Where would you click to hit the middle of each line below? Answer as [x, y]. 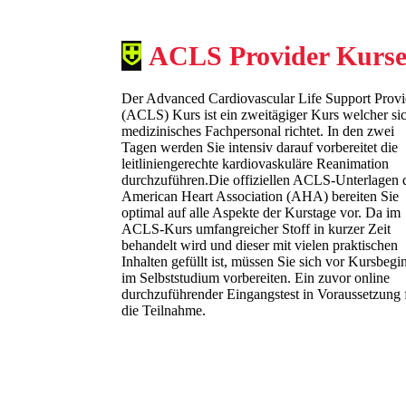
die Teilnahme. [164, 311]
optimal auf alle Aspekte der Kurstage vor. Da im [261, 213]
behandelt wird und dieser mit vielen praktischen [260, 246]
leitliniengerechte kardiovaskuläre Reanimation [256, 164]
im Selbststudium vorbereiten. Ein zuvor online [256, 278]
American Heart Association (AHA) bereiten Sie [261, 197]
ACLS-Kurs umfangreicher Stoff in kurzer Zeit [256, 229]
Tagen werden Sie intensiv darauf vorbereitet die [260, 148]
